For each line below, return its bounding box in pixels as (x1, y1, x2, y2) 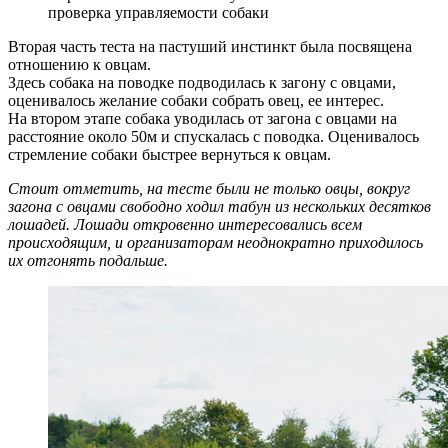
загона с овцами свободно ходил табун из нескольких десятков (8, 197, 431, 215)
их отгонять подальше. (8, 251, 168, 269)
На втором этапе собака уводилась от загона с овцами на (8, 109, 397, 127)
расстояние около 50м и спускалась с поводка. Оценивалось (8, 127, 419, 145)
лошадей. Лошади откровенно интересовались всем (8, 215, 362, 233)
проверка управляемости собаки (48, 3, 269, 21)
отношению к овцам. (8, 55, 151, 73)
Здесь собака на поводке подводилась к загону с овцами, (8, 73, 396, 91)
